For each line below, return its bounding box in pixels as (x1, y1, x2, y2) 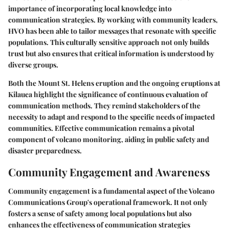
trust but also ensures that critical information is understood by (8, 48, 214, 58)
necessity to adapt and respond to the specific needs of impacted (8, 111, 215, 122)
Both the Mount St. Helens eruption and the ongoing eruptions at (8, 78, 220, 88)
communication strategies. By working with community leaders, (8, 14, 218, 25)
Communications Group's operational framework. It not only (8, 197, 208, 208)
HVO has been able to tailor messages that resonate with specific (8, 26, 216, 36)
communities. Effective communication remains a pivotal (8, 123, 194, 133)
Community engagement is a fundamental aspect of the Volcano (8, 186, 215, 196)
